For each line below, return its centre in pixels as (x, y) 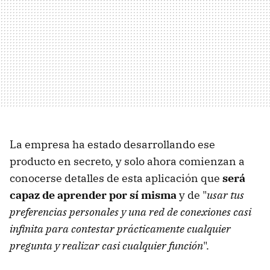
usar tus (225, 195)
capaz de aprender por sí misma (93, 195)
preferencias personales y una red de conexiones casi (130, 212)
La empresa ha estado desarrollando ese (112, 144)
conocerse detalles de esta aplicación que (116, 178)
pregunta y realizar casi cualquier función (106, 245)
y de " (192, 195)
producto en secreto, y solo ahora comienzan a (127, 161)
